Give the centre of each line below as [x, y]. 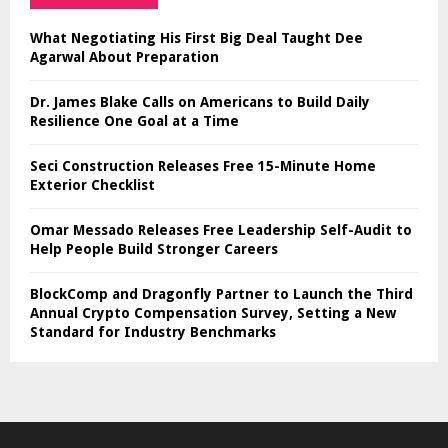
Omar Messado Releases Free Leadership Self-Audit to [221, 229]
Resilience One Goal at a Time [134, 120]
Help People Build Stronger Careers [154, 248]
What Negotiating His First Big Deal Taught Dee [196, 37]
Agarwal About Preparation [124, 56]
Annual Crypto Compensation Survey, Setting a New [213, 312]
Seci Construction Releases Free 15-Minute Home [203, 165]
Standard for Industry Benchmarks [153, 331]
